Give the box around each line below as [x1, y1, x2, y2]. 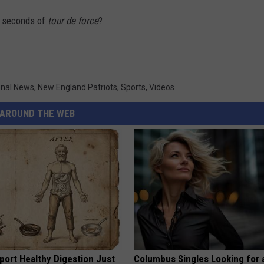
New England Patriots [38, 82, 117, 93]
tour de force [45, 15, 98, 27]
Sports [121, 82, 146, 93]
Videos [149, 82, 174, 93]
